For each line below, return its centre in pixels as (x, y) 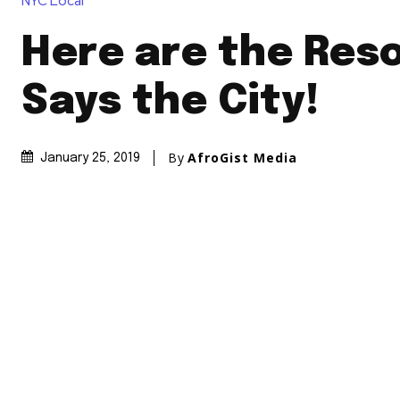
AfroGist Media (242, 157)
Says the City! (170, 102)
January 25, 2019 (90, 158)
